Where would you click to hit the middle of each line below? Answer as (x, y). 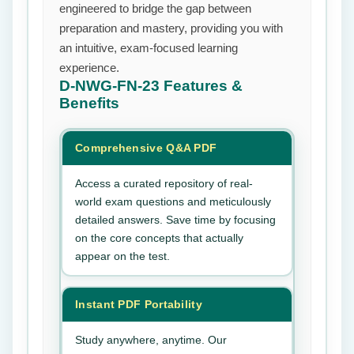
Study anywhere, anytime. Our (151, 340)
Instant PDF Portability (139, 304)
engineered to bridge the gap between (155, 8)
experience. (89, 68)
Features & (203, 86)
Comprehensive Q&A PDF (146, 148)
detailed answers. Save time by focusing (175, 220)
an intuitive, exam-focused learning (149, 48)
